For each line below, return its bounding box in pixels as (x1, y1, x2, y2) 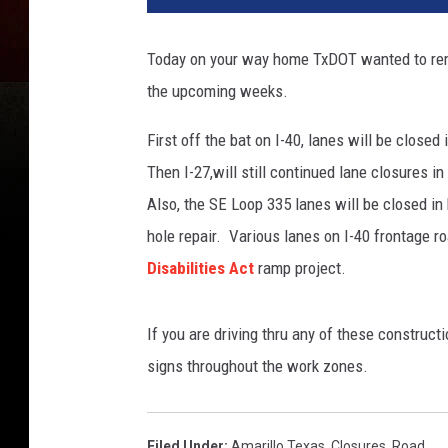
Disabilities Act (147, 258, 254, 279)
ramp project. (254, 258, 346, 279)
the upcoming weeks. (147, 81, 288, 102)
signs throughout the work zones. (147, 356, 368, 377)
